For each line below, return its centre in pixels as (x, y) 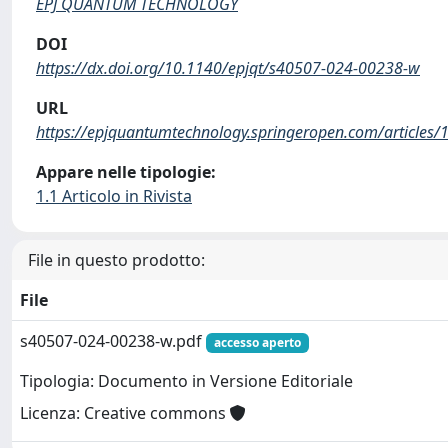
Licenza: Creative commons (125, 413)
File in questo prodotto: (116, 260)
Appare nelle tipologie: (126, 172)
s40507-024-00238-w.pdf (113, 341)
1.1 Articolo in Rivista (114, 196)
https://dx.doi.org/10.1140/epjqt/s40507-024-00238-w (228, 68)
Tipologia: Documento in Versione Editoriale (186, 381)
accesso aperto (257, 342)
